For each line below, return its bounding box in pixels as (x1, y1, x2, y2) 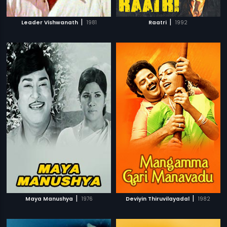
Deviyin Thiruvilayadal (126, 195, 190, 203)
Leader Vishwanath (21, 18, 78, 26)
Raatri (148, 18, 167, 26)
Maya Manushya (25, 195, 73, 203)
